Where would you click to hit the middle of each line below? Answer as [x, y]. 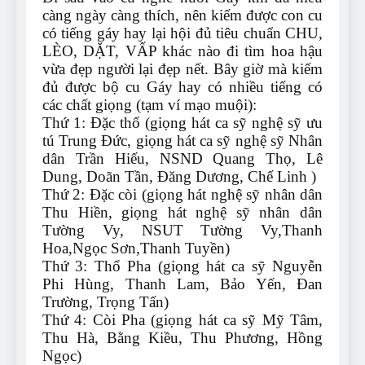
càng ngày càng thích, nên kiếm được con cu [182, 15]
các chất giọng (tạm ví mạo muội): [150, 105]
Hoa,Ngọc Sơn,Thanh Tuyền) [136, 248]
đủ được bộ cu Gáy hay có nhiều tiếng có [182, 87]
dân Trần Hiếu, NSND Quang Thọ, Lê [182, 159]
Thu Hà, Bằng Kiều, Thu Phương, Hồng [182, 338]
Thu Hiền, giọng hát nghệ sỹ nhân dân [182, 213]
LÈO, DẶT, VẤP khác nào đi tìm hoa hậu [182, 51]
